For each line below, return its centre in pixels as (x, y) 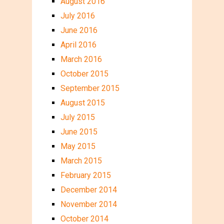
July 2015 (77, 117)
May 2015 (78, 146)
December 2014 (88, 189)
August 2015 (82, 102)
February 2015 (85, 175)
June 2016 (79, 30)
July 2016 (77, 15)
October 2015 (84, 73)
